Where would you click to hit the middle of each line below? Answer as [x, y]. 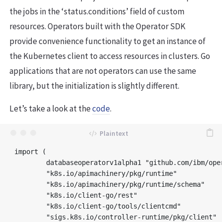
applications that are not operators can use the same [103, 71]
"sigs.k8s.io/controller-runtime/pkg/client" [30, 217]
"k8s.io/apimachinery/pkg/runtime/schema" [30, 184]
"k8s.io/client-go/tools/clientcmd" [30, 206]
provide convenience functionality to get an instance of [108, 41]
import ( [30, 151]
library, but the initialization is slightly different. [94, 85]
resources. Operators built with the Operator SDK [97, 26]
